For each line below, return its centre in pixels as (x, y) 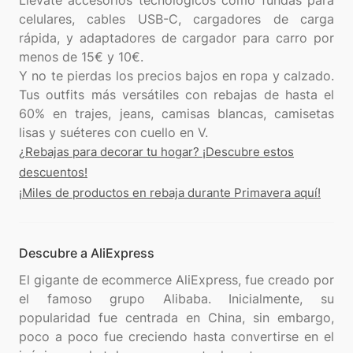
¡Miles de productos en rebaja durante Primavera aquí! (170, 193)
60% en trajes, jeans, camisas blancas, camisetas (176, 113)
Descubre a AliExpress (87, 253)
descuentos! (53, 172)
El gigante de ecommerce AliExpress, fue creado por (176, 280)
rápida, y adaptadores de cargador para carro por (176, 38)
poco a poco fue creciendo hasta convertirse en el (176, 336)
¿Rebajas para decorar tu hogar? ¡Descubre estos (156, 152)
